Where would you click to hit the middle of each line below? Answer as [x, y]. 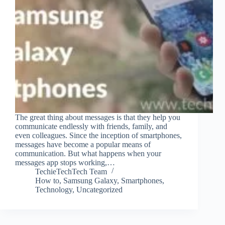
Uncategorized [99, 190]
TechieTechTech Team [71, 172]
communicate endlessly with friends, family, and [91, 127]
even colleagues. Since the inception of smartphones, [98, 136]
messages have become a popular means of [83, 145]
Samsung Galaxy [90, 181]
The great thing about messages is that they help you [98, 118]
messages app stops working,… [65, 163]
